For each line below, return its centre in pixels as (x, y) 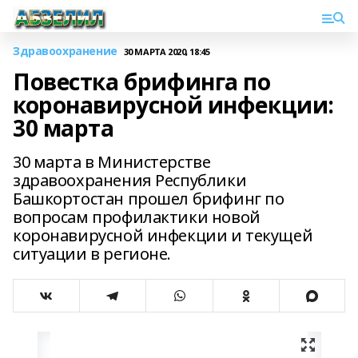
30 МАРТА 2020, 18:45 (167, 51)
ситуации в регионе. (92, 254)
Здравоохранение (65, 51)
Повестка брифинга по (142, 82)
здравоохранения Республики (130, 180)
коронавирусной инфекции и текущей (163, 235)
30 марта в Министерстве (112, 162)
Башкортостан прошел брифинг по (149, 199)
